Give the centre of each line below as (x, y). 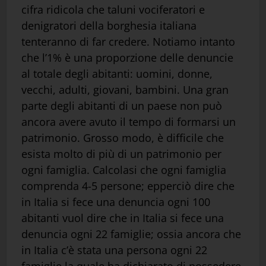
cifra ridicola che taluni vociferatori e (113, 10)
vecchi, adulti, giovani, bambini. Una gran (125, 90)
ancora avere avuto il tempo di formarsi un (129, 122)
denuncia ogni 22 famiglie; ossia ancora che (131, 234)
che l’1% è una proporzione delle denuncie (127, 58)
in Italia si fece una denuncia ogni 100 (116, 202)
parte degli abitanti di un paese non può (122, 106)
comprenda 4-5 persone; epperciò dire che (128, 186)
